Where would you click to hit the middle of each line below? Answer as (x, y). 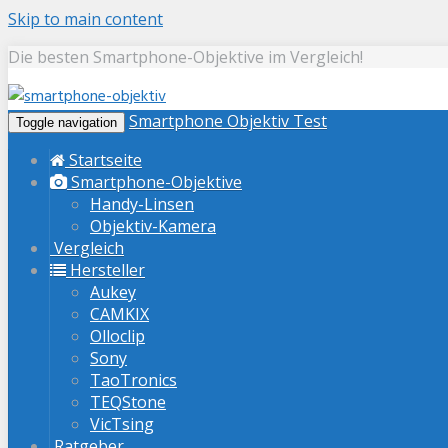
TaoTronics (133, 380)
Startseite (103, 160)
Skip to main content (85, 19)
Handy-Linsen (142, 204)
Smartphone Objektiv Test (228, 121)
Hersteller (105, 270)
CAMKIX (119, 314)
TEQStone (128, 402)
